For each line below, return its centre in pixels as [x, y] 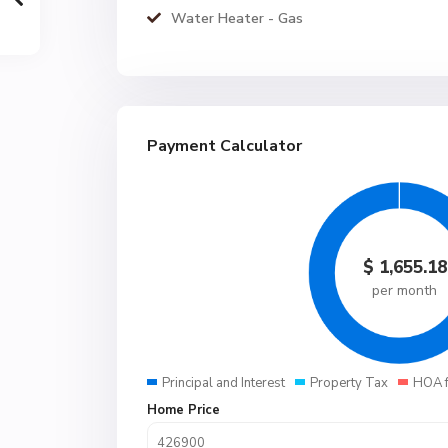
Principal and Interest [223, 383]
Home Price [183, 410]
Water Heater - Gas [237, 18]
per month [404, 290]
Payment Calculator [224, 146]
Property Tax [349, 383]
